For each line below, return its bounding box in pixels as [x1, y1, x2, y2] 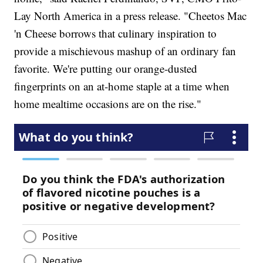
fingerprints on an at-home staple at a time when [14, 79, 230, 94]
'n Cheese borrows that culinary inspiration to [14, 26, 217, 41]
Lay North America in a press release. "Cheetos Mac [14, 8, 247, 23]
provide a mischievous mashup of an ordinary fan [14, 43, 237, 59]
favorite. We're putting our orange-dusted [14, 61, 198, 76]
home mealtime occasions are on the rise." [14, 96, 202, 112]
